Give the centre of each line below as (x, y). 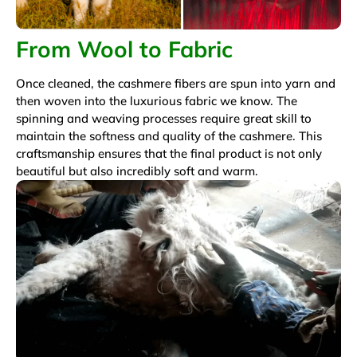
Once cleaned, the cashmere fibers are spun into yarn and (176, 83)
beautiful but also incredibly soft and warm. (137, 171)
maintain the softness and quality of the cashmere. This (169, 135)
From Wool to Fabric (124, 49)
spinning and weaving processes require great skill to (164, 118)
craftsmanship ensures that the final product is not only (169, 153)
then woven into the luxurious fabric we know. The (157, 100)
